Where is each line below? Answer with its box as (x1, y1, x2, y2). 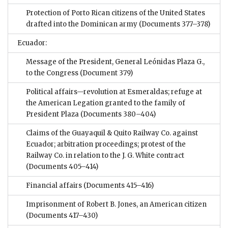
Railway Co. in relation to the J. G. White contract (26, 151, 184, 160)
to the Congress (26, 69, 78, 78)
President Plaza (26, 110, 80, 119)
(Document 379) (78, 69, 133, 78)
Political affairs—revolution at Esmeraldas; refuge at (26, 88, 202, 97)
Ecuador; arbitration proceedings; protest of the (26, 140, 186, 149)
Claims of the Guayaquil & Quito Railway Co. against (26, 129, 198, 138)
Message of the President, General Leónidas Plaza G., (26, 58, 205, 67)
